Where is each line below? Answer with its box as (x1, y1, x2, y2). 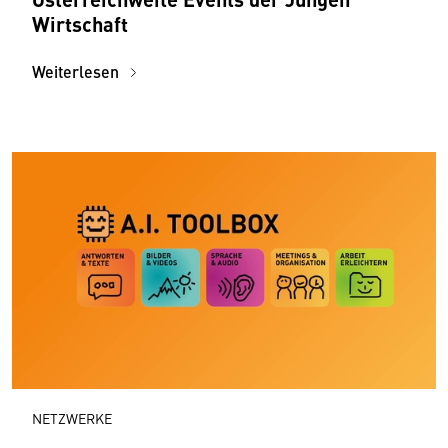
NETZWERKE (32, 408, 112, 429)
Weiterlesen (32, 59, 123, 83)
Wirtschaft (32, 8, 128, 38)
